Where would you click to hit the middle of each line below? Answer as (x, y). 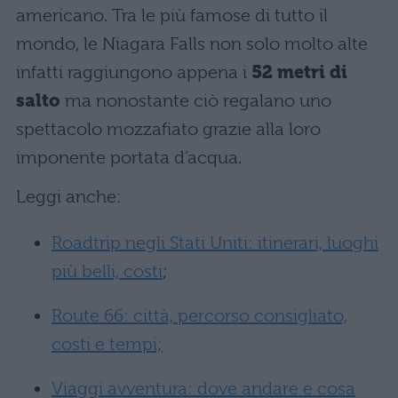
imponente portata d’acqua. (129, 158)
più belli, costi (107, 272)
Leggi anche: (69, 197)
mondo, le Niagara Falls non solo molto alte (192, 44)
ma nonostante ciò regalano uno (196, 101)
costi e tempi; (107, 345)
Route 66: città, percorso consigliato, (199, 316)
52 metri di (299, 73)
